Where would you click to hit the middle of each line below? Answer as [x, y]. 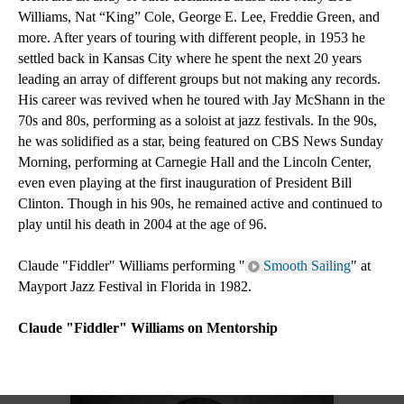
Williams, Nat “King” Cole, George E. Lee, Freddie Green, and [199, 17]
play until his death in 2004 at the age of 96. [142, 224]
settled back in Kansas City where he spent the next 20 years [190, 58]
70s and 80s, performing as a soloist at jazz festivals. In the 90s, [197, 120]
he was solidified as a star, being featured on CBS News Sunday [201, 141]
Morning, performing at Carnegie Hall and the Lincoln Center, [195, 162]
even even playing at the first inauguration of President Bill [185, 183]
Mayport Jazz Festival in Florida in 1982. [135, 286]
